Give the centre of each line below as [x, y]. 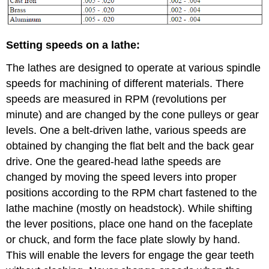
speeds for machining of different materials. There [125, 84]
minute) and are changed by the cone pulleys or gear [133, 115]
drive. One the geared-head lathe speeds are [114, 162]
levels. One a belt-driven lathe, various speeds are [126, 131]
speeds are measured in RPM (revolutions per [116, 99]
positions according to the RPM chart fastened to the [132, 193]
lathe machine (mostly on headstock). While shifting [129, 209]
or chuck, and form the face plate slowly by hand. [123, 240]
